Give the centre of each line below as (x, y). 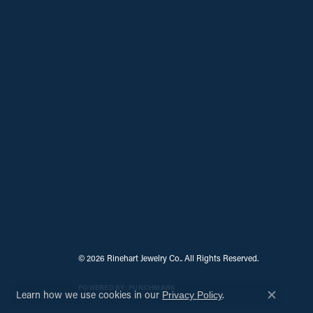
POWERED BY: (103, 287)
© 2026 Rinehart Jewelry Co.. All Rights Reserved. (168, 258)
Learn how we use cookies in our (89, 294)
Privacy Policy (192, 295)
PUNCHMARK (152, 287)
